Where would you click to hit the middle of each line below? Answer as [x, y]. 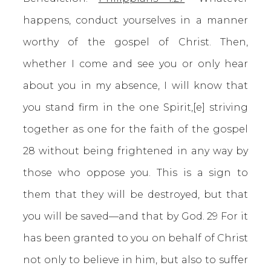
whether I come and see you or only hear [135, 64]
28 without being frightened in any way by [135, 151]
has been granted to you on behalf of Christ [135, 238]
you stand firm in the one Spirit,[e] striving [135, 107]
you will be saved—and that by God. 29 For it [135, 216]
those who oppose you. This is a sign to [135, 173]
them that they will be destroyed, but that [135, 194]
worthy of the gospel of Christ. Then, [135, 42]
